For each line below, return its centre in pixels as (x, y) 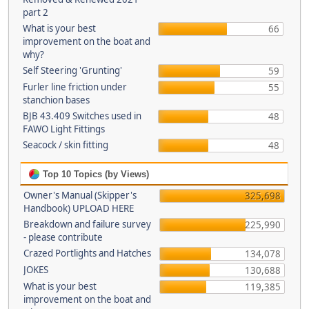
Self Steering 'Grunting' (72, 70)
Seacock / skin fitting (65, 145)
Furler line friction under (74, 87)
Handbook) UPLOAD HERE (79, 208)
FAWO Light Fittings (63, 129)
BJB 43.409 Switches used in (82, 116)
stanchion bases (56, 100)
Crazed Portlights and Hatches (87, 253)
